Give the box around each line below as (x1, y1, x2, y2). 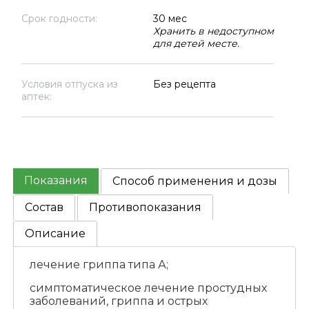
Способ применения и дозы (112, 175, 278, 188)
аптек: (21, 90, 52, 103)
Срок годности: (21, 12, 97, 25)
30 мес (152, 12, 187, 25)
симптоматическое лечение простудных (29, 281, 267, 295)
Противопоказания (89, 201, 202, 215)
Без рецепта (152, 78, 216, 90)
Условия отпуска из (21, 78, 118, 90)
